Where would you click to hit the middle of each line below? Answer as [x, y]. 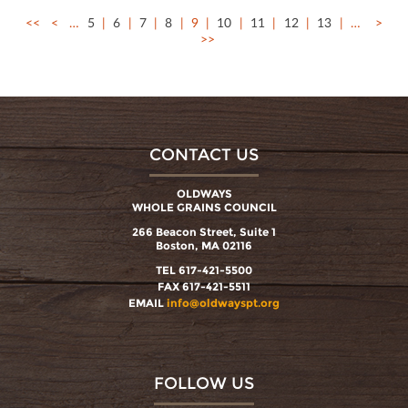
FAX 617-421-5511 [204, 287]
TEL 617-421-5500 [204, 270]
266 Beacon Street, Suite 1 [204, 232]
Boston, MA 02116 [204, 246]
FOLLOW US [204, 384]
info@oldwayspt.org [223, 303]
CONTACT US [204, 155]
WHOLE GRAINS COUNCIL [204, 208]
